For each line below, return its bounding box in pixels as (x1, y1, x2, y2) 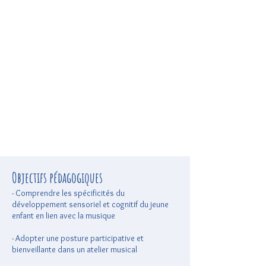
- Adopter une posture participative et (12, 233, 144, 243)
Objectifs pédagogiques (12, 169, 103, 186)
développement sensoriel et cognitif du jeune (12, 199, 169, 210)
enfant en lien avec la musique (12, 210, 115, 221)
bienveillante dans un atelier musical (12, 244, 137, 255)
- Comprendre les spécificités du (12, 188, 125, 198)
